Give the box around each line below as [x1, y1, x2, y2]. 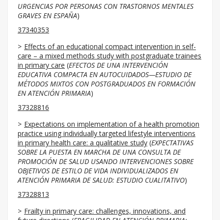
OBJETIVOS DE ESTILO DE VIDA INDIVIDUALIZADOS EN [18, 166, 178, 175]
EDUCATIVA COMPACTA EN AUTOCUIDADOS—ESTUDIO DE [18, 70, 192, 79]
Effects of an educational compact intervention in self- [24, 42, 196, 51]
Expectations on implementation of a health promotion [24, 119, 199, 129]
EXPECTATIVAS [151, 138, 193, 147]
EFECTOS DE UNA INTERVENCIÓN [69, 60, 168, 70]
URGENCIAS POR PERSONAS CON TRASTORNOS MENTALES [18, 1, 193, 11]
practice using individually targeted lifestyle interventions [18, 129, 195, 138]
